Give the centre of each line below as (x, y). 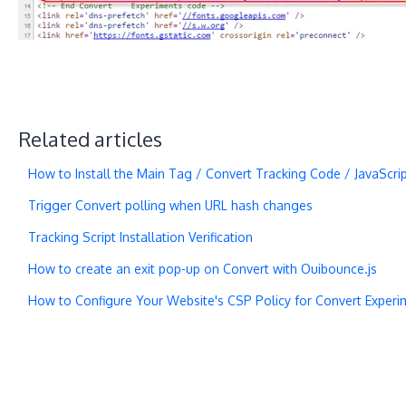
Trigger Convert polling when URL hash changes (170, 205)
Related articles (90, 138)
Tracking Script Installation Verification (140, 237)
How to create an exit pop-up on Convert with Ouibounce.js (202, 268)
